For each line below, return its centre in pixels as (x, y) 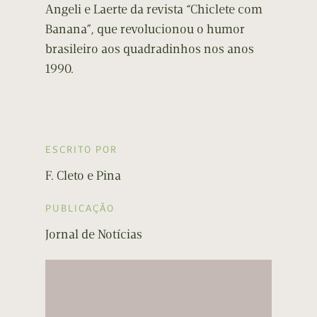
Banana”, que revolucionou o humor (145, 29)
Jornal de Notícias (94, 235)
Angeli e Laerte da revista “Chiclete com (154, 10)
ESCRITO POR (81, 150)
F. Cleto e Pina (83, 176)
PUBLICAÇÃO (80, 209)
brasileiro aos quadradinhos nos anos (150, 49)
